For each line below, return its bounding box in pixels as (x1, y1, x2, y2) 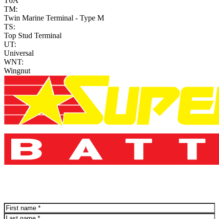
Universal (4, 49, 34, 58)
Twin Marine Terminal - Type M (4, 14, 104, 22)
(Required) (22, 202, 55, 211)
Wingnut (4, 66, 30, 75)
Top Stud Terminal (4, 31, 62, 40)
